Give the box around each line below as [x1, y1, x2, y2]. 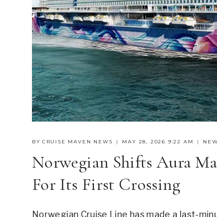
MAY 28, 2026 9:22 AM [122, 139, 194, 145]
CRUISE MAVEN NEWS [42, 139, 113, 145]
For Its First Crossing [32, 174, 180, 195]
